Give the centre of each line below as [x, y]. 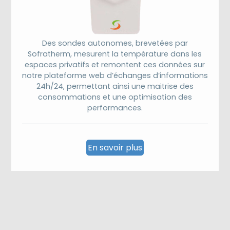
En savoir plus [115, 147]
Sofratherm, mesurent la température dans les [115, 54]
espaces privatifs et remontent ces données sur [115, 64]
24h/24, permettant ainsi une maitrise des [115, 86]
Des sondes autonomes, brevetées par [115, 43]
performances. [115, 108]
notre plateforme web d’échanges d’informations [115, 75]
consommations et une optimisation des [115, 97]
